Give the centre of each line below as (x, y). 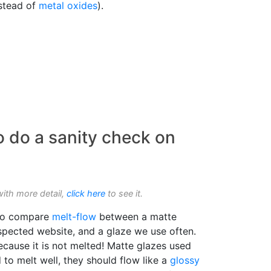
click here (86, 194)
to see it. (124, 194)
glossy (185, 260)
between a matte (136, 217)
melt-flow (74, 217)
